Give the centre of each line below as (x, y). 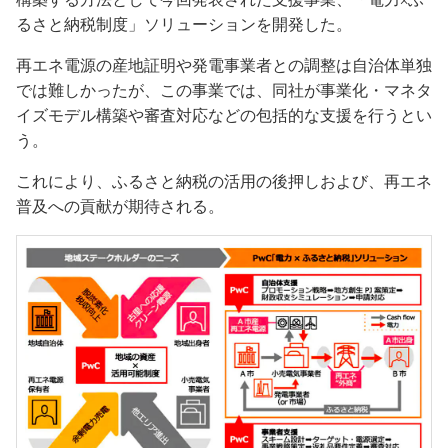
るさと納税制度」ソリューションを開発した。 (184, 25)
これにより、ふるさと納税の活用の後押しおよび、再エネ (224, 182)
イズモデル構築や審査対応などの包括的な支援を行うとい (224, 116)
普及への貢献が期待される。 (120, 207)
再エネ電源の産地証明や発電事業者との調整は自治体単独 (224, 66)
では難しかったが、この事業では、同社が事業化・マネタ (224, 91)
